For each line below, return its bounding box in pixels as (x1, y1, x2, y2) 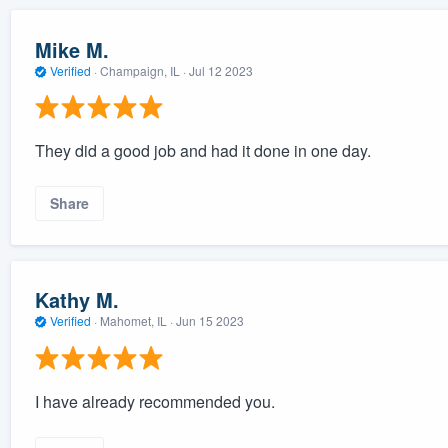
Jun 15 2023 (175, 312, 244, 330)
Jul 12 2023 (188, 61, 253, 79)
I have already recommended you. (34, 389, 275, 413)
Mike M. (34, 34, 109, 64)
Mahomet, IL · (96, 312, 176, 330)
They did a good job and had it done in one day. (34, 139, 371, 163)
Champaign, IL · (96, 61, 189, 79)
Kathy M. (34, 285, 119, 315)
